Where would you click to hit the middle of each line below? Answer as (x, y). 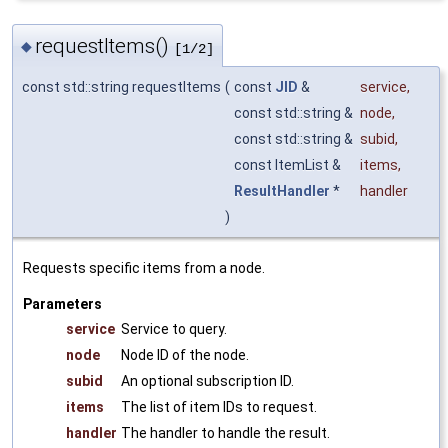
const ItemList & (289, 164)
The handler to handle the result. (225, 432)
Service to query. (174, 328)
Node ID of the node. (185, 354)
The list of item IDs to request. (219, 406)
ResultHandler (282, 190)
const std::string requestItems (121, 86)
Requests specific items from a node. (144, 267)
